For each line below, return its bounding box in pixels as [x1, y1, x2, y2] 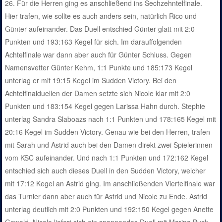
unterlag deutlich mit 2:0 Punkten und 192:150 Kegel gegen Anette [5, 204, 214, 215]
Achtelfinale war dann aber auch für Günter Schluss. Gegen [5, 50, 192, 60]
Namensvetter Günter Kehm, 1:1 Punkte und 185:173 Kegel [5, 62, 193, 73]
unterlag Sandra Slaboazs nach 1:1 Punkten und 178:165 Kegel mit [5, 114, 217, 124]
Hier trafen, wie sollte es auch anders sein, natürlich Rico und [5, 11, 197, 21]
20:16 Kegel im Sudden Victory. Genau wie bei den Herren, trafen [5, 127, 211, 137]
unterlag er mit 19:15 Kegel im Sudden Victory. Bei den [5, 75, 177, 86]
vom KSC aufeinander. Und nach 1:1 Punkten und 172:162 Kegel [5, 153, 209, 163]
